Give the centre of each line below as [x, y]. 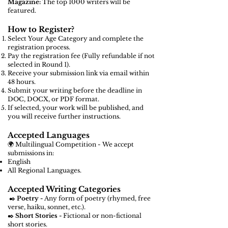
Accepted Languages [49, 135]
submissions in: [31, 153]
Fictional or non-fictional [102, 216]
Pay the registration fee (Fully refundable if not [81, 56]
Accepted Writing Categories [64, 189]
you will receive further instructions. [64, 116]
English [19, 162]
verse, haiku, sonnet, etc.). [47, 207]
